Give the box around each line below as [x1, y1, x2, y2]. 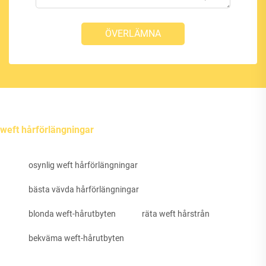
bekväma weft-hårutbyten [28, 233, 124, 243]
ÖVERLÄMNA [105, 28, 161, 40]
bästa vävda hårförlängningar [28, 185, 139, 195]
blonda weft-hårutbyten [28, 209, 116, 219]
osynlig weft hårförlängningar [28, 160, 138, 170]
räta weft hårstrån [142, 209, 210, 219]
